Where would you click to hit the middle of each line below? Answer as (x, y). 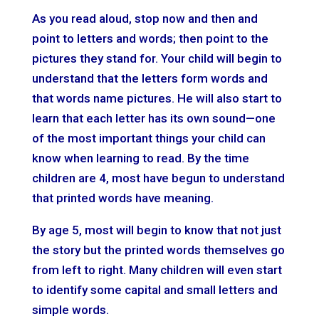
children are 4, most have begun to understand (158, 178)
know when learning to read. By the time (140, 158)
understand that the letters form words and (150, 78)
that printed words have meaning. (122, 198)
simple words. (70, 309)
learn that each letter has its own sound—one (153, 118)
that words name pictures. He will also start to (157, 98)
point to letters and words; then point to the (150, 38)
